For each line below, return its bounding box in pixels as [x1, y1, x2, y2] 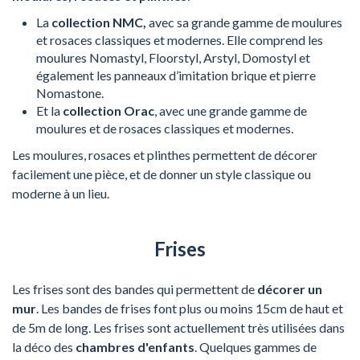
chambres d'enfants [76, 338, 194, 354]
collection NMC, [51, 14, 146, 30]
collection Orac [63, 102, 154, 118]
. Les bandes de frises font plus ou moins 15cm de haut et [36, 300, 343, 316]
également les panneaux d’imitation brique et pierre [36, 67, 316, 83]
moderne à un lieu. [12, 185, 109, 201]
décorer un [257, 280, 322, 297]
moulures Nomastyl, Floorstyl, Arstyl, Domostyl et [36, 49, 310, 65]
